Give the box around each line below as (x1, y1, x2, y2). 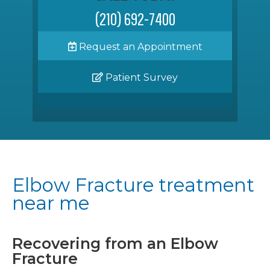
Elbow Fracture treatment (12, 174, 254, 197)
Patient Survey (103, 71, 178, 83)
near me (12, 192, 89, 215)
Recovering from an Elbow (12, 234, 218, 253)
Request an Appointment (76, 40, 202, 52)
